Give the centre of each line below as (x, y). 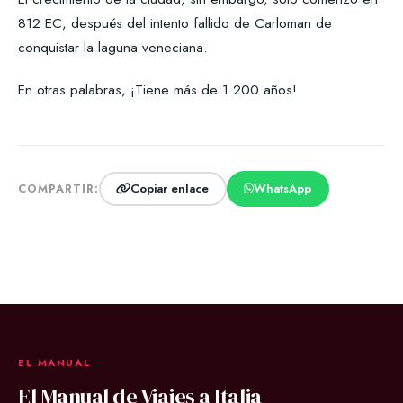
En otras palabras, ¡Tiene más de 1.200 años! (157, 89)
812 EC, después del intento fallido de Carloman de (175, 22)
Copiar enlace (170, 189)
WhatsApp (283, 189)
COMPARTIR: (58, 188)
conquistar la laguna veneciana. (113, 47)
